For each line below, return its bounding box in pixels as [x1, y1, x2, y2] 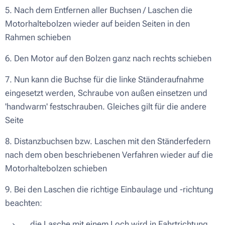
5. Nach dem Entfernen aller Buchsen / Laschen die [5, 5, 192, 15]
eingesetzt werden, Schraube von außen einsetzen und [5, 87, 207, 98]
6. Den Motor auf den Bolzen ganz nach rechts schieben [5, 53, 211, 63]
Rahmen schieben [5, 32, 71, 42]
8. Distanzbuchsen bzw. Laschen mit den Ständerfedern [5, 136, 210, 146]
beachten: [5, 197, 42, 208]
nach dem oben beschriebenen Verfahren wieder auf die [5, 149, 213, 160]
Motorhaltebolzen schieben [5, 163, 107, 173]
